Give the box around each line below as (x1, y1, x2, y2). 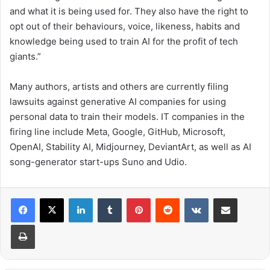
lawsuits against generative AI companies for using (10, 95, 226, 107)
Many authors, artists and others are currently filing (10, 80, 228, 92)
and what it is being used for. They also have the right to (10, 5, 248, 17)
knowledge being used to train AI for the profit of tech (10, 35, 238, 47)
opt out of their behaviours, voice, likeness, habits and (10, 20, 240, 32)
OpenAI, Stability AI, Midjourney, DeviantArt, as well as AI (10, 140, 251, 152)
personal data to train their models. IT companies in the (10, 110, 245, 122)
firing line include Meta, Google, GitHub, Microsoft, (10, 125, 225, 137)
